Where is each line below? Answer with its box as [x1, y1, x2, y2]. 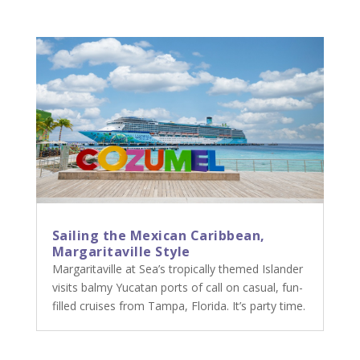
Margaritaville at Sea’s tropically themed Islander [51, 261, 303, 277]
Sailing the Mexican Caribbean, [51, 227, 265, 245]
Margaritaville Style [51, 243, 190, 261]
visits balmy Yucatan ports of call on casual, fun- [51, 280, 303, 296]
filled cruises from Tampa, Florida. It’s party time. [51, 298, 305, 314]
